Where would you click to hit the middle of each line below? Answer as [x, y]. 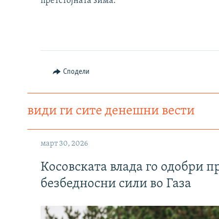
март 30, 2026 [64, 144]
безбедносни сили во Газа [116, 184]
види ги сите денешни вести [111, 111]
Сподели [76, 72]
